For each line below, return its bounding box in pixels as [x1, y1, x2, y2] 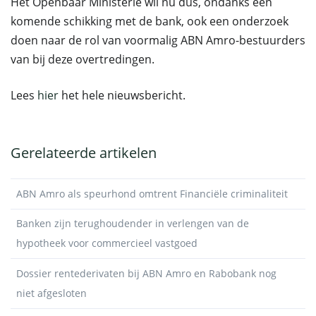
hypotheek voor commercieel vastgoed [16, 236, 197, 250]
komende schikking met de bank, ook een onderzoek [11, 13, 288, 29]
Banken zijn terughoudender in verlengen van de [16, 217, 249, 231]
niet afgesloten [16, 286, 87, 300]
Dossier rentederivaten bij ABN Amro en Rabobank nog [16, 266, 276, 280]
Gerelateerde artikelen [11, 143, 157, 162]
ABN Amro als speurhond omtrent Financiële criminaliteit [16, 186, 288, 200]
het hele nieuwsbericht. [59, 87, 186, 103]
